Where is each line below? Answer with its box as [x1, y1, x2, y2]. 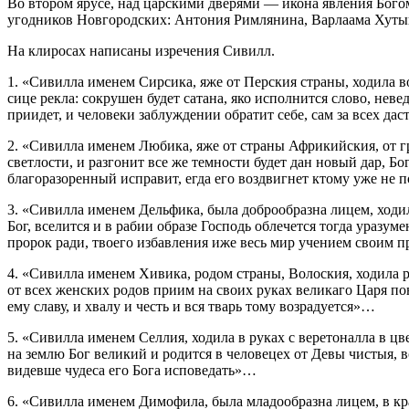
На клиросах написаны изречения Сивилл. [7, 42, 275, 58]
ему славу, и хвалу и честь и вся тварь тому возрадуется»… [7, 298, 375, 314]
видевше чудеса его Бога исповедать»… [7, 362, 257, 378]
